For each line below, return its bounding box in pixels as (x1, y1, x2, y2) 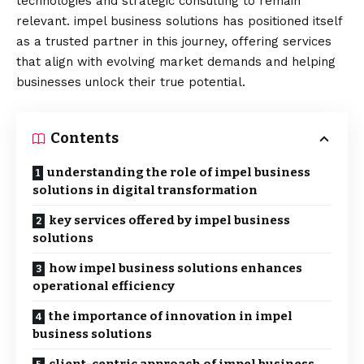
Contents (50, 129, 119, 147)
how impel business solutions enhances (49, 261, 302, 275)
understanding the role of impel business (47, 165, 310, 180)
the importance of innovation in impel (49, 309, 292, 323)
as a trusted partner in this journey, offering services (16, 34, 331, 49)
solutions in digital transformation (32, 183, 258, 197)
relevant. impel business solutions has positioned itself (16, 14, 342, 28)
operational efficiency (32, 279, 175, 293)
